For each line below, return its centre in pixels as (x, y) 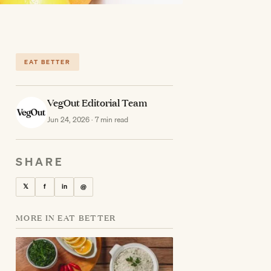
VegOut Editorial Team (97, 102)
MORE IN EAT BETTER (66, 217)
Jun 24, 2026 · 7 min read (88, 119)
